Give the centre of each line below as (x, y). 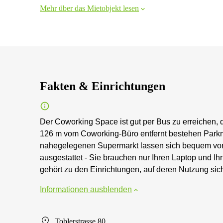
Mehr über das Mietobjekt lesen (89, 8)
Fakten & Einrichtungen (103, 86)
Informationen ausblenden (86, 189)
